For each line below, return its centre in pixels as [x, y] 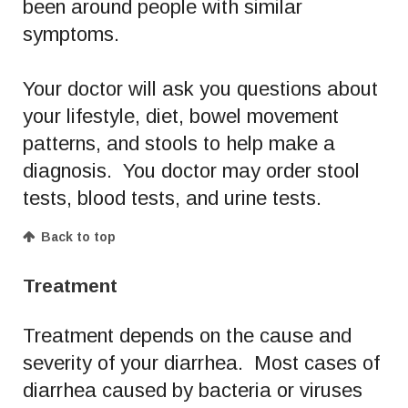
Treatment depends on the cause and [187, 335]
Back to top [78, 236]
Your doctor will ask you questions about [200, 88]
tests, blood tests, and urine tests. [172, 198]
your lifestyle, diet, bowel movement [181, 116]
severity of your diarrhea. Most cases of [201, 362]
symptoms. [74, 34]
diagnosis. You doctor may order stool [191, 170]
